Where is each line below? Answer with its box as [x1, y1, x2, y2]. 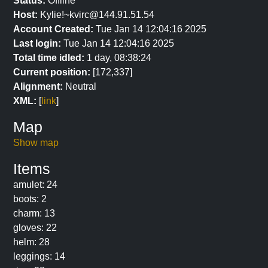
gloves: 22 [13, 223, 57, 233]
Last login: [13, 38, 61, 48]
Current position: [13, 67, 90, 77]
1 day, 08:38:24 [84, 53, 151, 63]
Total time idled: [13, 53, 84, 63]
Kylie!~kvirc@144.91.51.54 [38, 10, 154, 20]
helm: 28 [13, 237, 50, 247]
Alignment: [13, 81, 63, 92]
